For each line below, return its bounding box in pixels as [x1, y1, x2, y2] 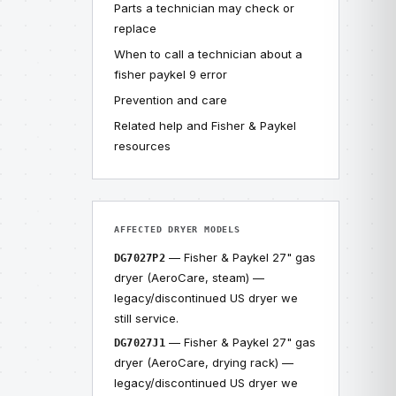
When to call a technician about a [114, 47, 302, 61]
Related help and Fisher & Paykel [114, 118, 296, 133]
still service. [114, 311, 179, 325]
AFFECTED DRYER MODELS [114, 225, 240, 234]
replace [114, 21, 156, 35]
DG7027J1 [114, 337, 165, 349]
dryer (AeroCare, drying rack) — [114, 355, 293, 369]
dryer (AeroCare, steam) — [114, 270, 264, 285]
